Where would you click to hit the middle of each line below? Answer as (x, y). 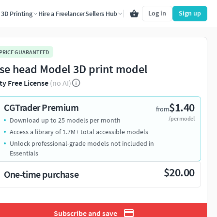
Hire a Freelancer (62, 14)
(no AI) (61, 83)
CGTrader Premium (41, 108)
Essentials (24, 153)
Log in (157, 13)
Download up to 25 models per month (65, 120)
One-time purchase (41, 174)
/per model (182, 119)
